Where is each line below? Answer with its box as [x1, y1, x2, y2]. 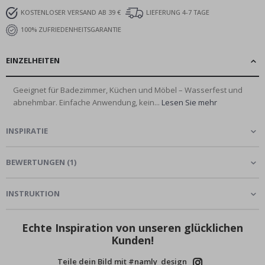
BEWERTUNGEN [6, 156, 65, 167]
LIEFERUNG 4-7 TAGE [146, 7, 209, 17]
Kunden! [111, 232, 154, 247]
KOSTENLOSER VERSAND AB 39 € [21, 7, 121, 17]
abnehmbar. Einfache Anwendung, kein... [13, 96, 161, 108]
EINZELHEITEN [6, 54, 60, 66]
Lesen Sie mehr [161, 96, 217, 108]
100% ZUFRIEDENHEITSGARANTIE [21, 24, 121, 34]
